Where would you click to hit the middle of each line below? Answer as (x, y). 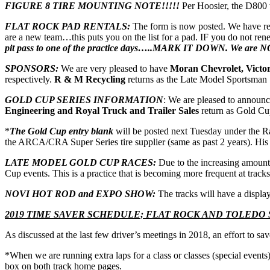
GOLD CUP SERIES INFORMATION (84, 99)
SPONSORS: (32, 68)
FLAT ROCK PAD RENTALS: (67, 26)
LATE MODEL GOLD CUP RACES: (80, 162)
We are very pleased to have (114, 68)
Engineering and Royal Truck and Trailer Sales (102, 110)
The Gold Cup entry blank (61, 131)
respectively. (30, 79)
